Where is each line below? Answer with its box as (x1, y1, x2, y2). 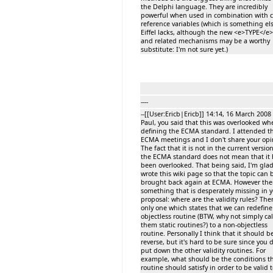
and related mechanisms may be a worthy (141, 36, 270, 45)
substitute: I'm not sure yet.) (141, 44, 228, 54)
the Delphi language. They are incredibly (141, 2, 268, 11)
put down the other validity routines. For (141, 246, 266, 255)
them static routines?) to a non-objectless (141, 220, 268, 229)
